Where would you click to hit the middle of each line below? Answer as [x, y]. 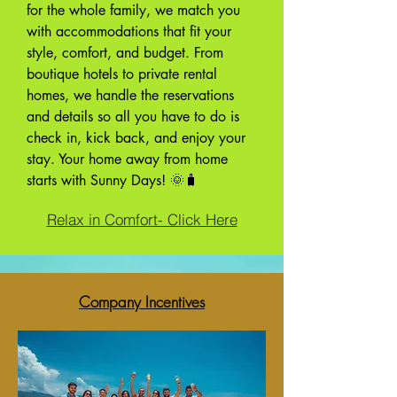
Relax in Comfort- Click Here [142, 219]
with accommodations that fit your [129, 31]
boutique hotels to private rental [122, 74]
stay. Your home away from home [127, 159]
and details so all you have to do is [133, 117]
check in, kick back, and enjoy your [136, 138]
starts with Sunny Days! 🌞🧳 [113, 180]
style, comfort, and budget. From [125, 53]
